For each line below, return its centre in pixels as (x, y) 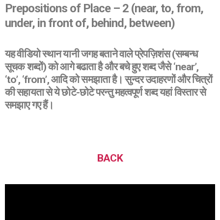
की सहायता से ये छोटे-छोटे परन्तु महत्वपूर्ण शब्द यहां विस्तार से (106, 92)
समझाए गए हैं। (29, 105)
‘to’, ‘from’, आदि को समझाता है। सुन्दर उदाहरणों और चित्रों (109, 80)
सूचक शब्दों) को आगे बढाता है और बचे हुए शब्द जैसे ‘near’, (102, 67)
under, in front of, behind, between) (90, 23)
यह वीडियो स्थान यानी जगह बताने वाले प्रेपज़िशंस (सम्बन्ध (101, 54)
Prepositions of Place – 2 (68, 8)
